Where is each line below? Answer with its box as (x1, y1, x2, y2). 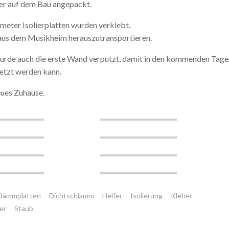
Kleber (171, 191, 192, 200)
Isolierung (130, 191, 163, 200)
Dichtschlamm (49, 191, 94, 200)
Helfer (102, 191, 122, 200)
